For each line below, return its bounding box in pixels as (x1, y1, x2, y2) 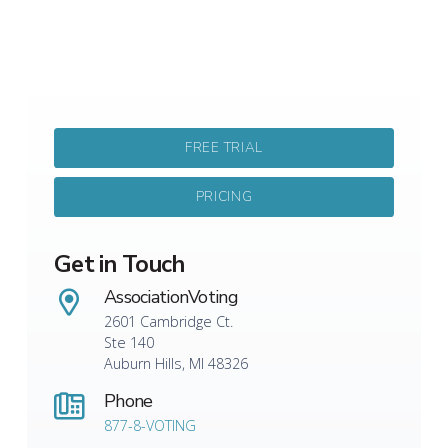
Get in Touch (54, 248, 185, 281)
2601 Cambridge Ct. (104, 312, 234, 332)
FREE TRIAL (185, 138, 263, 158)
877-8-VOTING (104, 416, 197, 436)
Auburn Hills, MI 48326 (104, 354, 249, 374)
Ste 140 (104, 333, 155, 353)
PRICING (195, 187, 253, 207)
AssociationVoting (104, 285, 238, 310)
